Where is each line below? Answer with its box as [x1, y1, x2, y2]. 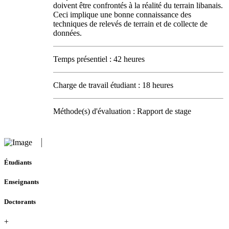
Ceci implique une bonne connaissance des [53, 10, 191, 19]
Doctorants [4, 197, 36, 205]
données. [53, 29, 82, 37]
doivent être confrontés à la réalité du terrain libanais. [53, 1, 223, 10]
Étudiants [4, 158, 32, 167]
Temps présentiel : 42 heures [53, 55, 145, 63]
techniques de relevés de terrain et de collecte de [53, 19, 208, 28]
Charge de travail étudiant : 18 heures [53, 81, 173, 89]
